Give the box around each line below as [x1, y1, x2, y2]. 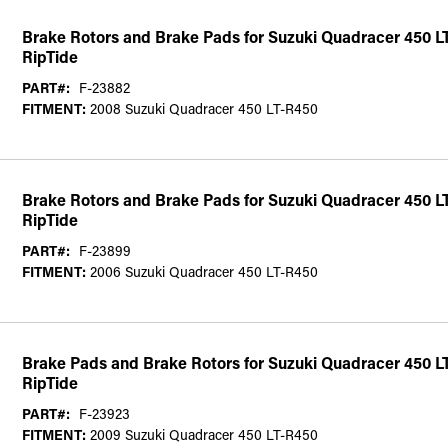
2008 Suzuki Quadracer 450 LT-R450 [86, 98, 318, 118]
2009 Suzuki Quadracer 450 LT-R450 [86, 424, 318, 444]
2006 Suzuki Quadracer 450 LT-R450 [86, 261, 318, 281]
